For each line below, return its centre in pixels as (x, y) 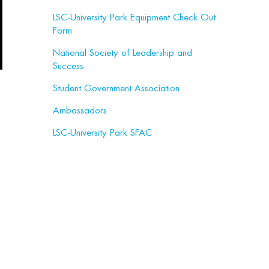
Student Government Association (116, 88)
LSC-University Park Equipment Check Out (134, 17)
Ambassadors (80, 110)
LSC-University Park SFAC (102, 133)
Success (68, 66)
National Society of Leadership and (122, 53)
